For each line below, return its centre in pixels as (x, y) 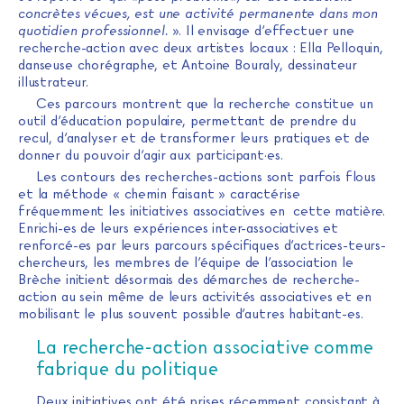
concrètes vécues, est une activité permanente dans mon (198, 14)
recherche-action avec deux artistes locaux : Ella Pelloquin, (201, 48)
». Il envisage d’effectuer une (261, 31)
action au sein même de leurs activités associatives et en (195, 297)
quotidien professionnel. (93, 31)
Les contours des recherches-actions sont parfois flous (206, 177)
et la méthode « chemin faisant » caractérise (159, 194)
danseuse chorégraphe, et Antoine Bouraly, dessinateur (188, 65)
